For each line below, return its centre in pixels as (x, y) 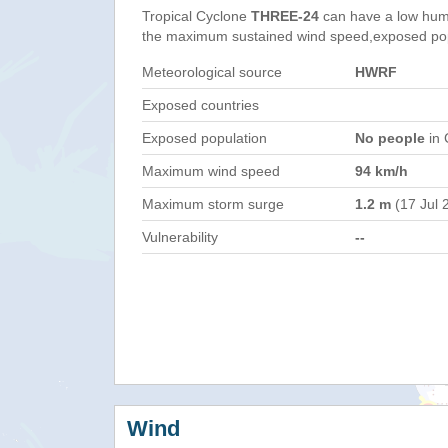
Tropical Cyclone (196, 16)
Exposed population (204, 138)
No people (390, 138)
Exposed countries (200, 105)
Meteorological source (212, 72)
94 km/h (381, 171)
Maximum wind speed (211, 171)
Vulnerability (180, 237)
